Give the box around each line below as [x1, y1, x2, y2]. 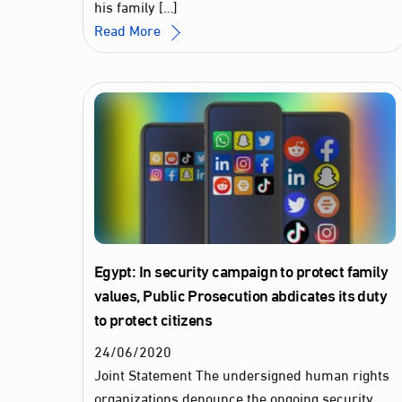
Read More [93, 16, 161, 43]
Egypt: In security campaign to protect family [93, 254, 389, 285]
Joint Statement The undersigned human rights [93, 360, 389, 387]
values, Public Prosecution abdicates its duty [93, 278, 388, 310]
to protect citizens [93, 302, 213, 334]
